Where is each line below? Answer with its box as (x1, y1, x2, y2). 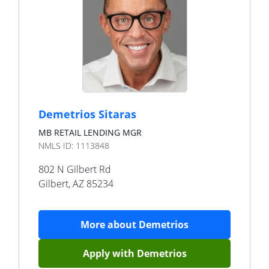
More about (80, 218, 139, 231)
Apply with (82, 247, 137, 260)
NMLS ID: (38, 140, 76, 151)
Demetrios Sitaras (38, 107, 136, 121)
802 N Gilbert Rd (38, 163, 111, 176)
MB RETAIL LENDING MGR (38, 127, 142, 138)
